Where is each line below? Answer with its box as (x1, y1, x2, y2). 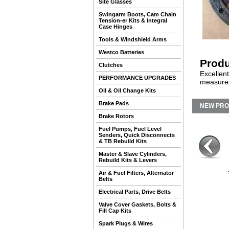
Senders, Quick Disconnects (99, 132, 175, 138)
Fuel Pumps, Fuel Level (99, 126, 162, 132)
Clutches (99, 62, 123, 68)
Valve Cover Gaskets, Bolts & (99, 201, 176, 208)
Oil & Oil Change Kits (99, 87, 156, 94)
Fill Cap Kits (99, 208, 131, 214)
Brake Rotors (99, 113, 134, 119)
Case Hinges (99, 24, 132, 30)
